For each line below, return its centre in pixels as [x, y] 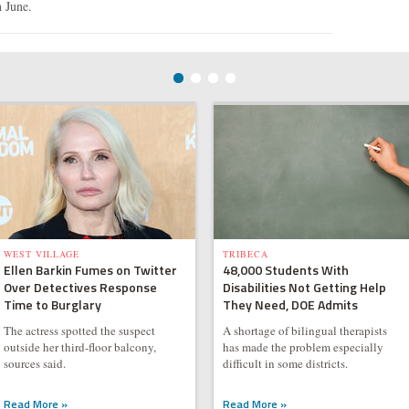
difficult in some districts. [285, 363]
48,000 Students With [285, 270]
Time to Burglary [52, 304]
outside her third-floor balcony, [79, 347]
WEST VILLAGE [41, 254]
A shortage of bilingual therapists [304, 330]
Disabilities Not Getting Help [304, 287]
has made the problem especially [303, 347]
